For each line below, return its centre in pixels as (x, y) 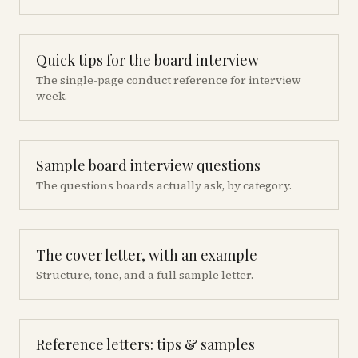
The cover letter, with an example (147, 255)
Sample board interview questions (148, 165)
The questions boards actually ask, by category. (164, 185)
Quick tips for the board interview (147, 60)
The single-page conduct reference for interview (169, 80)
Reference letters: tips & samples (145, 344)
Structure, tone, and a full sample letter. (145, 275)
